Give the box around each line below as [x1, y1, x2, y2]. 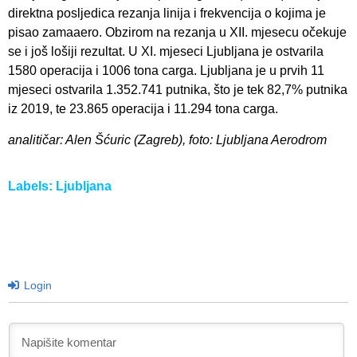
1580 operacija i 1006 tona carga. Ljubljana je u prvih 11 [8, 64, 324, 78]
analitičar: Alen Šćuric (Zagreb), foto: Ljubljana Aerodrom [8, 132, 327, 147]
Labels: [8, 179, 56, 194]
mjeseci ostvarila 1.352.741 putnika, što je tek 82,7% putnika [8, 83, 347, 97]
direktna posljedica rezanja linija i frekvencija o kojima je [8, 6, 326, 21]
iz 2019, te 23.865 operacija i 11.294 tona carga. [8, 102, 278, 116]
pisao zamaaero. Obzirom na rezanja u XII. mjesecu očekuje [8, 25, 347, 40]
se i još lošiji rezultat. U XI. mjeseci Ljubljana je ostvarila [8, 45, 324, 59]
